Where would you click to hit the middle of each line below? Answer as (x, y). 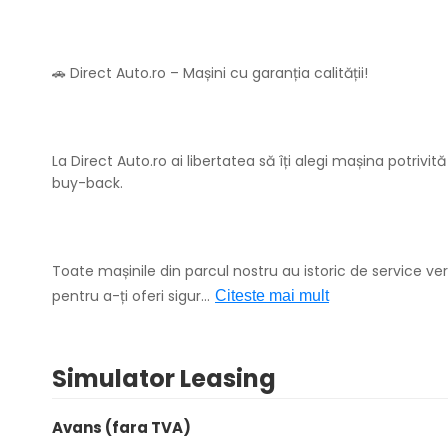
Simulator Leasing (164, 378)
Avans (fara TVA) (121, 427)
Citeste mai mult (272, 295)
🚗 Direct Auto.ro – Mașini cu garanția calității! (210, 73)
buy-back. (87, 183)
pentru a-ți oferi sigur (126, 296)
